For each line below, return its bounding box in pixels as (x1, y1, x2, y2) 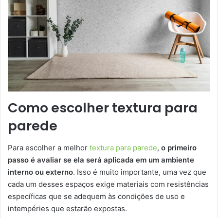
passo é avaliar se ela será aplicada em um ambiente (8, 155, 194, 164)
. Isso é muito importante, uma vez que (73, 167, 206, 177)
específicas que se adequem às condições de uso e (8, 191, 185, 201)
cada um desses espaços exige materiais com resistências (8, 179, 209, 189)
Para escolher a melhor (8, 143, 90, 152)
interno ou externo (8, 167, 73, 177)
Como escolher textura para (8, 99, 198, 117)
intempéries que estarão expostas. (8, 203, 129, 213)
